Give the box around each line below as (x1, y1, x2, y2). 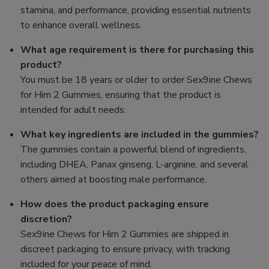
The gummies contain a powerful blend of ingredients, (20, 143, 247, 157)
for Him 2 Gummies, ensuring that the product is (20, 88, 222, 102)
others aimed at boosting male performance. (20, 173, 207, 187)
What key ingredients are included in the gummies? (20, 128, 259, 142)
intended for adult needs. (20, 103, 127, 117)
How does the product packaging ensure (20, 198, 210, 211)
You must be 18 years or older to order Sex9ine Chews (20, 73, 253, 87)
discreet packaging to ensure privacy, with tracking (20, 243, 231, 256)
